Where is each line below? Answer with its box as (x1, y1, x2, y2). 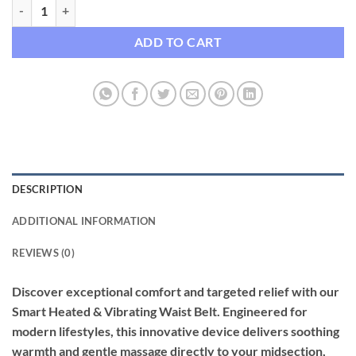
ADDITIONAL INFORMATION (12, 214, 157, 227)
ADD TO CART (133, 34, 222, 49)
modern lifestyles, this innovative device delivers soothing (12, 323, 339, 339)
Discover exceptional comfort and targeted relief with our (12, 283, 339, 299)
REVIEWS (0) (12, 246, 75, 259)
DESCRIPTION (12, 182, 83, 195)
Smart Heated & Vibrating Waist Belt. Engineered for (12, 303, 308, 319)
